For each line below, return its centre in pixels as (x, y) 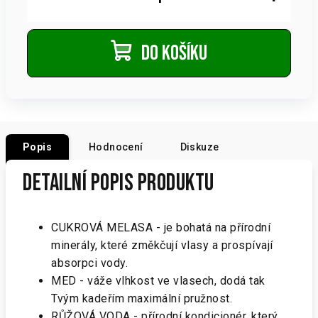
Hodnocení (116, 147)
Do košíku (175, 54)
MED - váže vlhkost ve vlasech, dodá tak (158, 281)
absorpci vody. (89, 263)
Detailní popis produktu (119, 183)
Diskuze (199, 147)
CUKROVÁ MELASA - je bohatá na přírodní (161, 227)
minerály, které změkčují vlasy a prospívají (162, 245)
